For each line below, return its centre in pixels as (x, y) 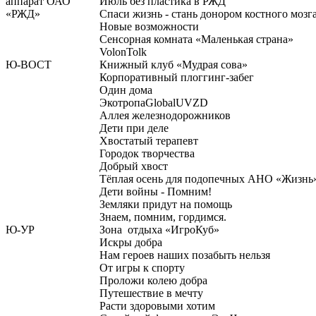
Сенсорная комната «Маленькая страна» (196, 39)
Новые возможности (149, 26)
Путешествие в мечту (151, 293)
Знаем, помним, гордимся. (163, 217)
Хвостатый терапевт (149, 141)
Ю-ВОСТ (29, 65)
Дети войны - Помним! (156, 192)
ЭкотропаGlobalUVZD (154, 103)
